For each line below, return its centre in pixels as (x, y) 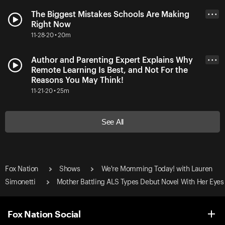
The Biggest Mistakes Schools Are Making (110, 14)
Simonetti (20, 182)
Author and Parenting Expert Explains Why (112, 60)
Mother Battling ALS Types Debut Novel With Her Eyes (140, 182)
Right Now (51, 24)
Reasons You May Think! (77, 80)
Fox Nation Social (44, 214)
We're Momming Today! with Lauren (157, 169)
